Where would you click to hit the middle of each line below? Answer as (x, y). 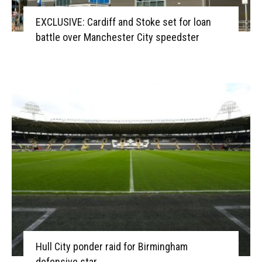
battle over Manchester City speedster (117, 37)
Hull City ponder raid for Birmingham (111, 246)
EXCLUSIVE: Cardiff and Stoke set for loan (123, 22)
